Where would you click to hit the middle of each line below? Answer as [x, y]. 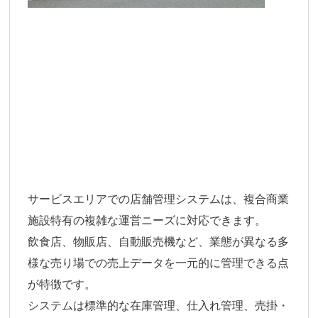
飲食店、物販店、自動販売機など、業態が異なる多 [159, 242]
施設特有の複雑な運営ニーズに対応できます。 [147, 221]
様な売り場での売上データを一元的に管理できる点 [159, 263]
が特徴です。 [62, 285]
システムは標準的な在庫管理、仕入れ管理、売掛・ [159, 306]
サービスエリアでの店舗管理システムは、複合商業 [159, 199]
